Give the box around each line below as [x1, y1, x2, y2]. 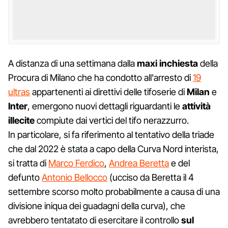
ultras [8, 86, 30, 97]
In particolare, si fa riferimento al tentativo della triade [8, 129, 214, 140]
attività [182, 100, 211, 111]
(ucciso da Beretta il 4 [109, 172, 194, 183]
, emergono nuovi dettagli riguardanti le [27, 100, 182, 111]
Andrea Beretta [109, 157, 169, 168]
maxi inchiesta [137, 58, 198, 69]
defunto [8, 172, 42, 183]
